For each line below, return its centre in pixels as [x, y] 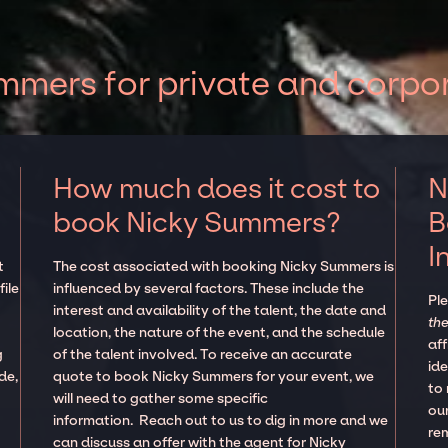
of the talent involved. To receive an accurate [203, 355]
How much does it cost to [217, 189]
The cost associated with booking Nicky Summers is [224, 267]
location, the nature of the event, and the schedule [219, 333]
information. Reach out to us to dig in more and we [221, 421]
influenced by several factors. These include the [209, 289]
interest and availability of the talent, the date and [220, 311]
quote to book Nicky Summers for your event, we [214, 377]
